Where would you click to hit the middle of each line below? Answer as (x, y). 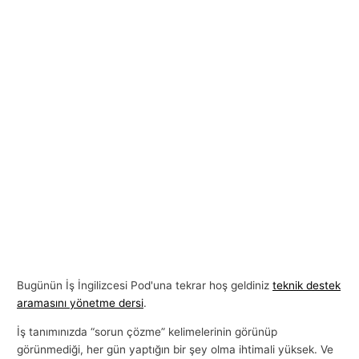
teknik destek (307, 286)
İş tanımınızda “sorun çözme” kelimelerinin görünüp (147, 332)
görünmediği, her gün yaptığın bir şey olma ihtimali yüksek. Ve (175, 350)
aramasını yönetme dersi (81, 303)
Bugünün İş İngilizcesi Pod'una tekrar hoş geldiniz (145, 286)
